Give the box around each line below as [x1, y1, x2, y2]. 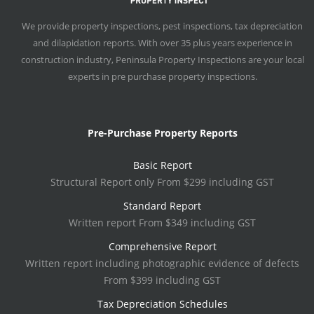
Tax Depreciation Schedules [97, 296, 228, 310]
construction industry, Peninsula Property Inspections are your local [20, 53, 304, 66]
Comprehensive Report [108, 239, 217, 253]
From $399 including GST [104, 273, 221, 287]
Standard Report [123, 198, 201, 212]
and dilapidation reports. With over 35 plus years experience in [32, 36, 292, 49]
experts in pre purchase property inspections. [67, 69, 257, 83]
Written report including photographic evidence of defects [25, 256, 299, 270]
